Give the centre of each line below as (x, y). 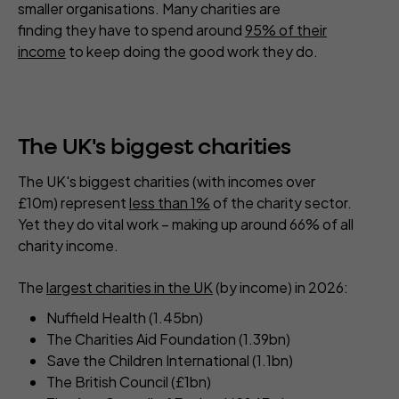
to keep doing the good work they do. (195, 52)
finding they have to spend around (131, 30)
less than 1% (170, 203)
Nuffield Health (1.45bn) (126, 318)
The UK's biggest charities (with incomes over (167, 182)
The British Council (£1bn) (130, 382)
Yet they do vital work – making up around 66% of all (186, 224)
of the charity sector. (281, 203)
